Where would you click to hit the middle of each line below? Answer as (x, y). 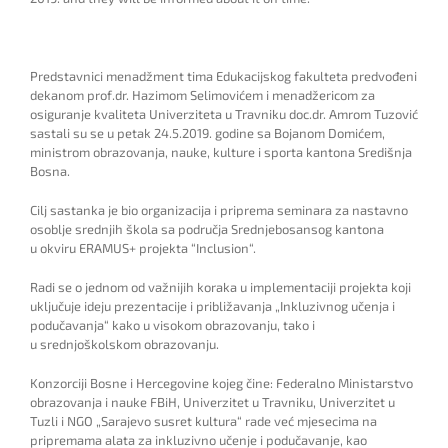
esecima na (344, 421)
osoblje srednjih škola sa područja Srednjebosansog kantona (207, 229)
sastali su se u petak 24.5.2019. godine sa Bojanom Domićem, (207, 133)
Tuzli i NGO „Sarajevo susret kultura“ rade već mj (170, 421)
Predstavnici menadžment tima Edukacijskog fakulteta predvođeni (223, 76)
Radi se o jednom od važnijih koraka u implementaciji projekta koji (220, 287)
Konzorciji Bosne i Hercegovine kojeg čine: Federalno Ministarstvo (221, 383)
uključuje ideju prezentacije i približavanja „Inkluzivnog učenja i (212, 306)
